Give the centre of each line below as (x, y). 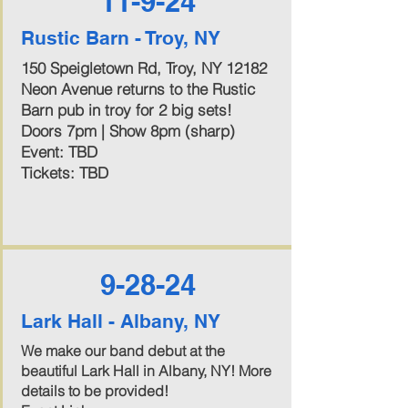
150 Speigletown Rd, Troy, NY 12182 (143, 68)
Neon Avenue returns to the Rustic (138, 89)
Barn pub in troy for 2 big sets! (126, 110)
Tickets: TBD (64, 173)
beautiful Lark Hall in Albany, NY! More (146, 371)
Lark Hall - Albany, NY (120, 321)
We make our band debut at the (122, 351)
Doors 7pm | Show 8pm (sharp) (127, 131)
